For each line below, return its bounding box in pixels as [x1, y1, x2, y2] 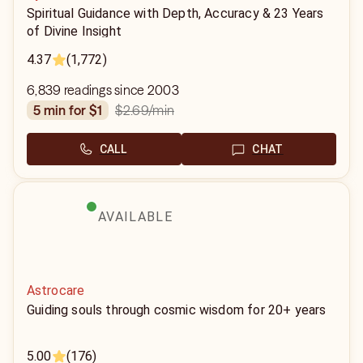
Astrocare [27, 283, 85, 298]
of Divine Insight [27, 23, 122, 39]
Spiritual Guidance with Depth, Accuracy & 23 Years [27, 6, 324, 21]
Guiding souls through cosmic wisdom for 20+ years [27, 302, 327, 318]
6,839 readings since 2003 [27, 82, 179, 98]
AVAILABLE [98, 209, 173, 224]
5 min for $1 [41, 102, 103, 118]
